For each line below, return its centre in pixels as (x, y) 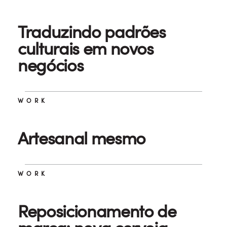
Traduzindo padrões (92, 32)
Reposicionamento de (97, 211)
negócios (51, 65)
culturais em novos (86, 48)
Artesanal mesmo (82, 138)
